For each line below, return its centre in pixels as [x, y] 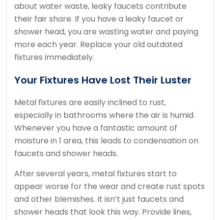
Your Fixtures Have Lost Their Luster [103, 80]
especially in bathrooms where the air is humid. [105, 115]
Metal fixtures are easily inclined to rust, [90, 103]
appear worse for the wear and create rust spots [110, 187]
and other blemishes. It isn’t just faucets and [99, 199]
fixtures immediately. [54, 57]
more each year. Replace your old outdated [98, 45]
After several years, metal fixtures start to [96, 174]
